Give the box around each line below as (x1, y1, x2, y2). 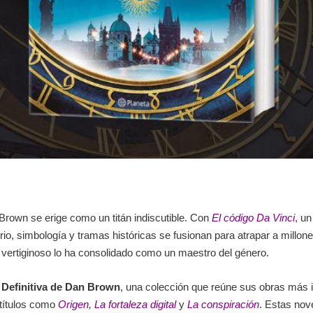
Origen (58, 298, 89, 311)
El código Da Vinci (212, 212, 295, 224)
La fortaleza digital (94, 298, 176, 311)
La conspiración (187, 298, 259, 311)
